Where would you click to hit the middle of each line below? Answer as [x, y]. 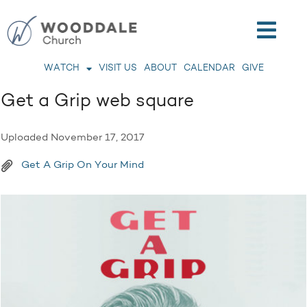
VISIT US [118, 68]
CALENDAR [209, 68]
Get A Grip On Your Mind [83, 165]
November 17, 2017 [98, 138]
